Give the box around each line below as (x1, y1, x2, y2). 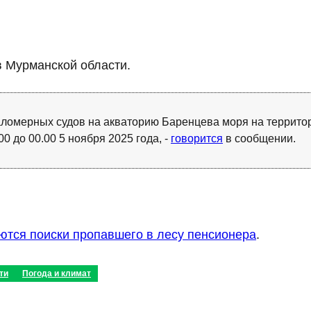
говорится (171, 133, 223, 144)
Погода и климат (22, 269, 91, 278)
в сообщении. (223, 133, 296, 144)
